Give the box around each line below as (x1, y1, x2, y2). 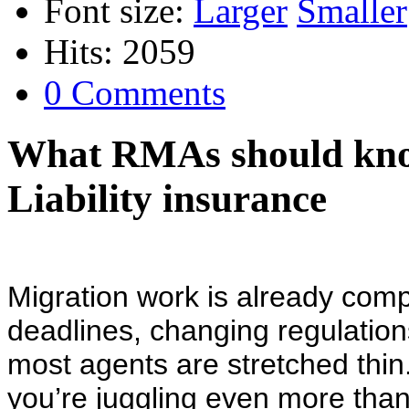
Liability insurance (7, 176, 327, 220)
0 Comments (44, 72, 225, 112)
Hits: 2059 (44, 31, 195, 71)
